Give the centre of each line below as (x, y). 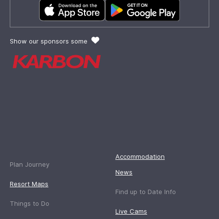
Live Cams (131, 211)
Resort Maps (29, 184)
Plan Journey (30, 164)
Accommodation (140, 157)
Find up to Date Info (146, 192)
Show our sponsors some (50, 41)
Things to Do (30, 204)
